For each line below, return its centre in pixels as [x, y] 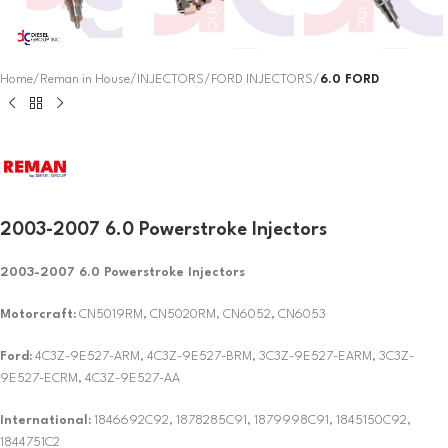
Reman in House [85, 80]
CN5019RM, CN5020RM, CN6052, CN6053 [201, 315]
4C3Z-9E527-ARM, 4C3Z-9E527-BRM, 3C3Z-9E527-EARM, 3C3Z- [223, 357]
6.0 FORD [349, 80]
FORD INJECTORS [262, 80]
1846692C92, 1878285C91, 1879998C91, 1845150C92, [251, 421]
